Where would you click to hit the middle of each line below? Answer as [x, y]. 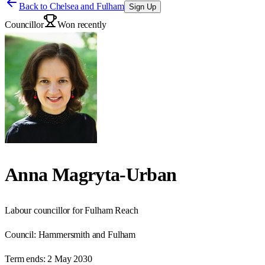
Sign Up [142, 7]
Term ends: [25, 258]
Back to [34, 6]
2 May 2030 [70, 258]
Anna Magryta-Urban [91, 175]
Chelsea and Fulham [87, 6]
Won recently [82, 25]
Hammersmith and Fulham [87, 234]
